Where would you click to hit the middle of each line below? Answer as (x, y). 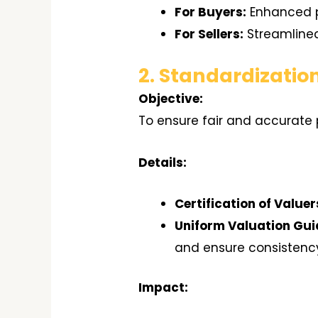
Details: (163, 162)
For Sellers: (209, 34)
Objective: (171, 99)
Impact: (164, 288)
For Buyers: (211, 12)
